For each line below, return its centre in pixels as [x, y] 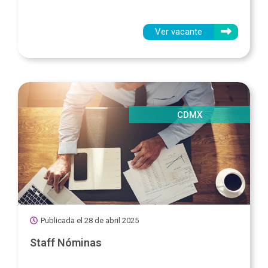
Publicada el [62, 221]
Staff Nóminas [66, 243]
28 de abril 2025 [112, 221]
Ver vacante [179, 31]
